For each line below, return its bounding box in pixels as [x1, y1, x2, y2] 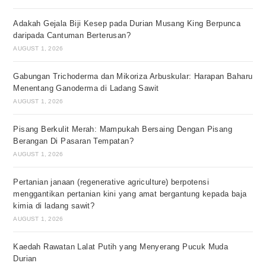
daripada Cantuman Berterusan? [13, 31, 131, 40]
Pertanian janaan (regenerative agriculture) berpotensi [13, 178, 210, 187]
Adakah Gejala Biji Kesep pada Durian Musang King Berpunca [13, 19, 241, 28]
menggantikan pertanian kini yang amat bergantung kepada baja [13, 189, 247, 199]
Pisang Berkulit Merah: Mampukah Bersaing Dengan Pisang [13, 125, 233, 134]
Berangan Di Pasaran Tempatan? [13, 137, 134, 146]
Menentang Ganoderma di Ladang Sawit [13, 84, 159, 93]
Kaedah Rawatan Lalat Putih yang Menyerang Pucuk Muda [13, 242, 229, 252]
